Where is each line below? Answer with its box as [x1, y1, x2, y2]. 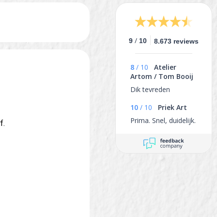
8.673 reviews [154, 37, 199, 45]
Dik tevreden [130, 84, 170, 94]
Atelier [154, 62, 176, 72]
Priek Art [158, 102, 187, 112]
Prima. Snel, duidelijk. [130, 115, 196, 125]
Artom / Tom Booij [130, 71, 193, 81]
